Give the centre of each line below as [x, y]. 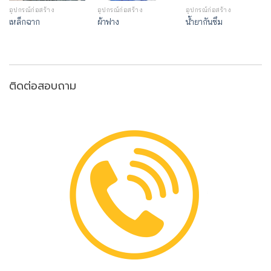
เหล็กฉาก [24, 21]
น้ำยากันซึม [204, 21]
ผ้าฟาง [108, 21]
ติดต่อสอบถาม [43, 86]
